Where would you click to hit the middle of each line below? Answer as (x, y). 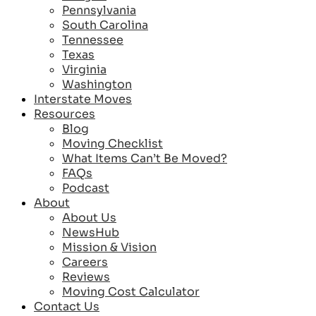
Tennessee (93, 40)
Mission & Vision (109, 248)
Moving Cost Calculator (131, 292)
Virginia (84, 70)
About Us (89, 218)
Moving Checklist (113, 144)
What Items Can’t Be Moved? (145, 159)
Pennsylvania (99, 11)
